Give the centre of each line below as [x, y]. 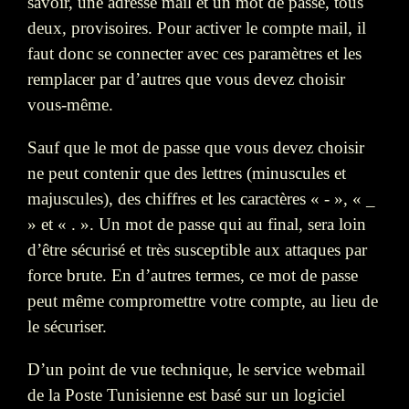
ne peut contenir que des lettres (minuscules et [187, 173]
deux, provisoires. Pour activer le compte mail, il [197, 27]
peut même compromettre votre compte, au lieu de [203, 300]
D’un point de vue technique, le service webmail [196, 369]
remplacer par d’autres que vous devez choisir [186, 79]
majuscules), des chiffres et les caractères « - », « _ [201, 198]
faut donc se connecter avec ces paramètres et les [194, 53]
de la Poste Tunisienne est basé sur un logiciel [186, 394]
